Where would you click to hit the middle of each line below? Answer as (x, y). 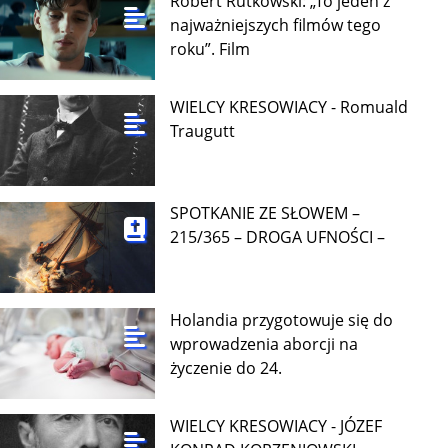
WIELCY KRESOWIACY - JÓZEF (276, 425)
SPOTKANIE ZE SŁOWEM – (265, 213)
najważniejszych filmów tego (276, 24)
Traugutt (203, 131)
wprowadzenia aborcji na (264, 343)
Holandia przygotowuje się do (282, 319)
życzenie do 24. (226, 367)
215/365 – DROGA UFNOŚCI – (278, 237)
